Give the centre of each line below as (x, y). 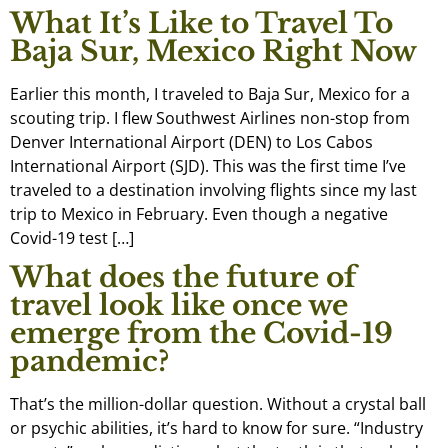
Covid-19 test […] (72, 238)
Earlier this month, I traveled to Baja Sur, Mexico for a (210, 94)
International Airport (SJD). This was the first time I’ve (208, 166)
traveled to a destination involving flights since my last (213, 190)
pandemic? (89, 362)
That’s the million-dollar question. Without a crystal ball (218, 404)
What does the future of (183, 278)
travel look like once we (179, 306)
